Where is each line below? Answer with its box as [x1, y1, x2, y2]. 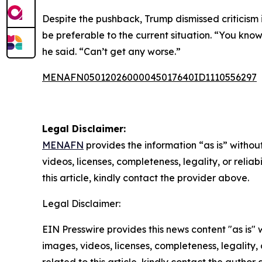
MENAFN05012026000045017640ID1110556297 [42, 71, 257, 83]
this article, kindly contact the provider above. [42, 172, 249, 184]
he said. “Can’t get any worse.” [42, 46, 181, 57]
